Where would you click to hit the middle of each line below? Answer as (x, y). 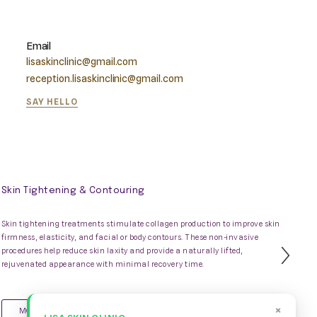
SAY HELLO (52, 102)
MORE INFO (41, 311)
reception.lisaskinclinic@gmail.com (105, 79)
